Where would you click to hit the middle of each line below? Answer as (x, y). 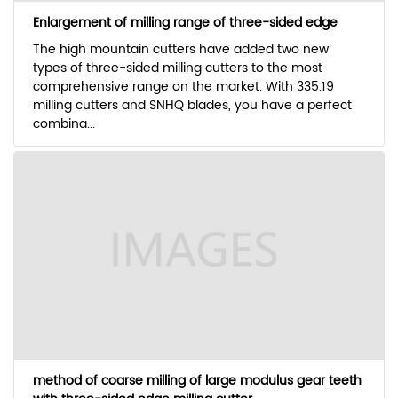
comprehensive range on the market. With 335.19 (183, 87)
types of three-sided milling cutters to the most (177, 68)
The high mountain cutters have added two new (180, 50)
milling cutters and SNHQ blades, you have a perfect (192, 106)
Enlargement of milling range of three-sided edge (185, 23)
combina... (64, 124)
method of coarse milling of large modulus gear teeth (197, 381)
